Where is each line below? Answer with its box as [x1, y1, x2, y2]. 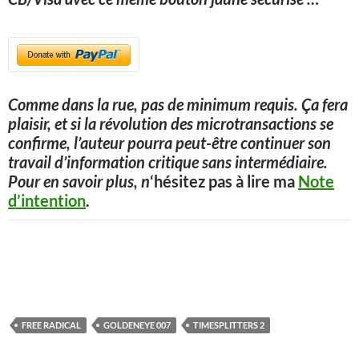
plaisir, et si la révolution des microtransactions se [8, 114, 333, 133]
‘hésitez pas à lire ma [150, 171, 298, 191]
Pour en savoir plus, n [8, 171, 150, 191]
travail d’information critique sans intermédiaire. [8, 152, 328, 171]
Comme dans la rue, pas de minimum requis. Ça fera [8, 95, 348, 114]
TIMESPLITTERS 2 [193, 320, 264, 330]
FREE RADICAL [22, 320, 81, 330]
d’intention [8, 191, 86, 210]
